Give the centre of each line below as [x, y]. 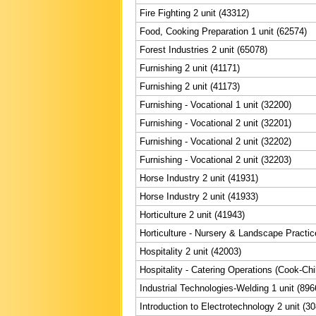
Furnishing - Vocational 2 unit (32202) [215, 141]
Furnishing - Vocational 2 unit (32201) [215, 123]
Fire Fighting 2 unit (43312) [194, 13]
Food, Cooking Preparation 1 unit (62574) [223, 31]
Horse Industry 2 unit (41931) [199, 178]
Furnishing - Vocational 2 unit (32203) [215, 159]
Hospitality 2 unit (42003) [190, 251]
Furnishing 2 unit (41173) [190, 86]
